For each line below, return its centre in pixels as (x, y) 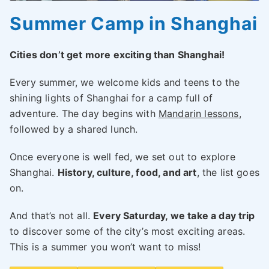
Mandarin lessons (198, 114)
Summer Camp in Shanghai (134, 24)
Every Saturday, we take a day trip (174, 216)
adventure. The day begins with (84, 114)
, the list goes (228, 173)
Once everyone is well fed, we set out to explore (122, 157)
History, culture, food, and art (127, 173)
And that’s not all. (52, 216)
